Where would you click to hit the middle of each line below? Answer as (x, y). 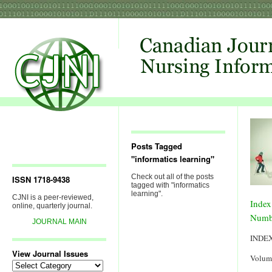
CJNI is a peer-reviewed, (53, 197)
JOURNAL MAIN (59, 222)
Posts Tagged (157, 146)
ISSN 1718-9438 (41, 179)
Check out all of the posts (172, 177)
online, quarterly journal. (52, 206)
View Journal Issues (50, 253)
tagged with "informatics (170, 185)
